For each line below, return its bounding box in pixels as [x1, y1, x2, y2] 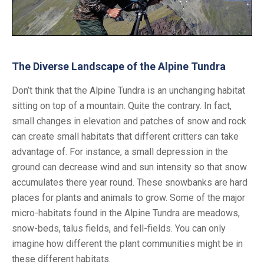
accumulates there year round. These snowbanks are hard [12, 176, 247, 188]
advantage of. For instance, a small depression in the [12, 146, 228, 157]
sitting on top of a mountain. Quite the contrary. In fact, [12, 100, 232, 111]
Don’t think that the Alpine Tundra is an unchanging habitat [12, 84, 245, 96]
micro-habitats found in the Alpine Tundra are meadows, [12, 207, 240, 219]
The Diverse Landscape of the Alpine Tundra [12, 60, 226, 72]
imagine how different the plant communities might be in [12, 237, 243, 249]
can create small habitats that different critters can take [12, 130, 239, 142]
